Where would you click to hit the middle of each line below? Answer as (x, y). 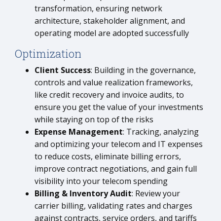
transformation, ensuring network (98, 8)
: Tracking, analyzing (161, 132)
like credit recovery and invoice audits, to (109, 95)
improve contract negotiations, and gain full (116, 169)
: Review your (156, 193)
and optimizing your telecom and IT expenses (119, 144)
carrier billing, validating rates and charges (113, 206)
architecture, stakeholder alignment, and (110, 21)
